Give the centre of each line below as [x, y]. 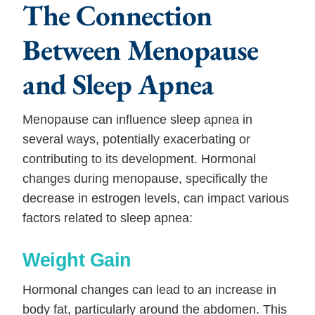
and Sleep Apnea [118, 84]
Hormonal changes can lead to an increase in [150, 290]
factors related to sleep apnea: [108, 218]
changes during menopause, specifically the [146, 179]
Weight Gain [77, 260]
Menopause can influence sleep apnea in [138, 120]
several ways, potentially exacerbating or [137, 139]
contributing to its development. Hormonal [140, 159]
